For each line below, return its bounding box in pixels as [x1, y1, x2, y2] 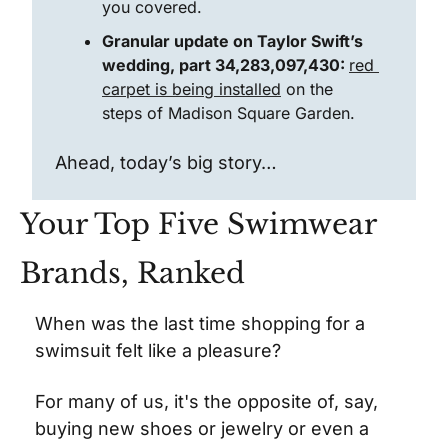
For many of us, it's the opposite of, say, [35, 391, 378, 412]
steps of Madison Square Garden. [102, 103, 355, 123]
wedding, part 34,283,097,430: [102, 55, 349, 75]
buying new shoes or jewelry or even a [35, 418, 369, 439]
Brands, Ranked [20, 256, 245, 291]
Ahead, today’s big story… [55, 152, 277, 173]
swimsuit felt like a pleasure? [35, 340, 281, 361]
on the [281, 79, 333, 99]
